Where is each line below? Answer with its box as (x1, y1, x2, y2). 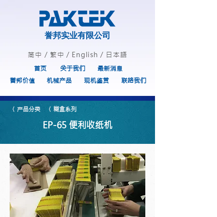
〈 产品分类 (10, 106, 40, 113)
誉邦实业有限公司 (45, 31, 110, 40)
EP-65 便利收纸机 (43, 120, 112, 131)
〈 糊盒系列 (46, 106, 77, 113)
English (72, 50, 98, 59)
